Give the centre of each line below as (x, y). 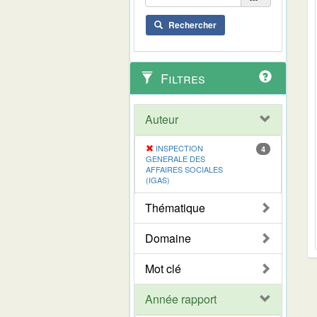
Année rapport (181, 299)
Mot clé (163, 268)
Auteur (162, 119)
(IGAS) (158, 179)
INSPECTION (179, 148)
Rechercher (192, 24)
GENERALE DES (175, 158)
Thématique (175, 207)
